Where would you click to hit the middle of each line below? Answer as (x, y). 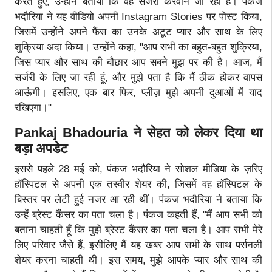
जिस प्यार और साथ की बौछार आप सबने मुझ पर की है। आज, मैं (138, 62)
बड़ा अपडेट (43, 148)
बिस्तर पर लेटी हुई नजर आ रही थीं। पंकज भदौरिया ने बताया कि (138, 199)
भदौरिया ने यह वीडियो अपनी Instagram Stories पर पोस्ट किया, (138, 16)
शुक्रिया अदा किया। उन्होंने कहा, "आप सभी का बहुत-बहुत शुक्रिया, (138, 47)
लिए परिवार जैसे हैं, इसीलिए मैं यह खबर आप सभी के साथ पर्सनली (138, 245)
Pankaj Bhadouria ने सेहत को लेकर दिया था (138, 132)
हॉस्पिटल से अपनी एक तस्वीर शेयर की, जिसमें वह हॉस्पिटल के (138, 184)
